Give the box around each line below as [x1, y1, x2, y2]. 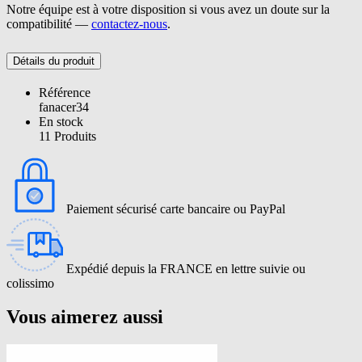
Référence [39, 85, 90, 99]
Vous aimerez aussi [6, 306, 163, 328]
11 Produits [39, 128, 96, 143]
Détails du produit [13, 54, 95, 67]
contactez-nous [91, 16, 167, 31]
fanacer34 [39, 99, 89, 114]
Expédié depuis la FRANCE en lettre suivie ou [66, 261, 305, 276]
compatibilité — [6, 16, 91, 31]
